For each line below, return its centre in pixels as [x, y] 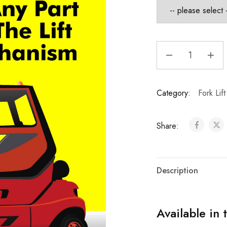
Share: [169, 126]
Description [177, 171]
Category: [173, 93]
